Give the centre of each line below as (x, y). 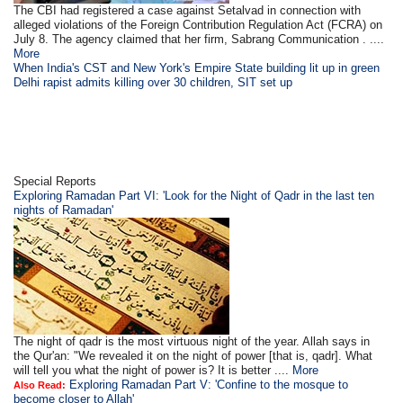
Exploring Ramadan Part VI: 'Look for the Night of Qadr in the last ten (194, 196)
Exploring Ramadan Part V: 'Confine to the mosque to (209, 385)
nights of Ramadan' (64, 210)
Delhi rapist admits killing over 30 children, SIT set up (153, 83)
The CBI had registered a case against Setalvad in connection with (188, 11)
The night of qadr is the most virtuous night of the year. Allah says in (192, 342)
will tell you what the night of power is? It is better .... (153, 371)
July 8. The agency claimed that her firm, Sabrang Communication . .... (199, 40)
